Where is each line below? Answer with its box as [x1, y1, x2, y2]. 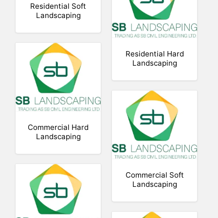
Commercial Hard [28, 122, 89, 132]
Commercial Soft [125, 170, 184, 180]
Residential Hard [125, 49, 184, 58]
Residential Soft [30, 1, 87, 11]
